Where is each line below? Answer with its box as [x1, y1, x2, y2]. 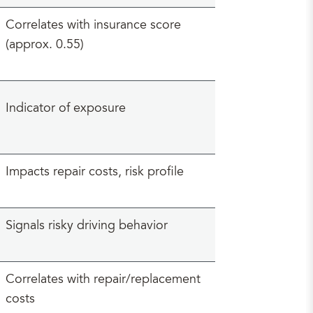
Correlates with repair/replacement [6, 274, 201, 286]
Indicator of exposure [6, 103, 126, 115]
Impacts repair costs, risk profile [6, 166, 184, 179]
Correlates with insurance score [6, 20, 181, 32]
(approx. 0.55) [6, 39, 84, 52]
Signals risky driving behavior [6, 220, 168, 233]
